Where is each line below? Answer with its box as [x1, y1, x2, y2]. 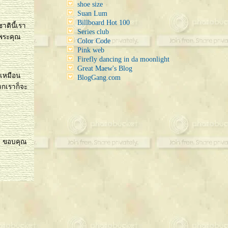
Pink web [77, 46, 104, 54]
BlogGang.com [77, 74, 121, 81]
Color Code [77, 37, 110, 45]
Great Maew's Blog [77, 65, 132, 72]
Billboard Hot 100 [77, 19, 130, 26]
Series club [77, 28, 109, 36]
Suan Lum [77, 10, 107, 17]
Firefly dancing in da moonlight [77, 55, 169, 63]
